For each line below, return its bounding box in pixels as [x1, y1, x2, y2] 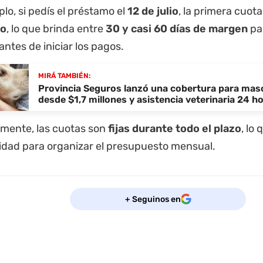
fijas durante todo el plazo [108, 122, 241, 135]
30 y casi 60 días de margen [106, 22, 248, 35]
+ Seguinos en [124, 194, 181, 204]
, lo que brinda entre [6, 22, 106, 35]
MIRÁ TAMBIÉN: [38, 72, 90, 80]
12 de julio [127, 5, 178, 18]
